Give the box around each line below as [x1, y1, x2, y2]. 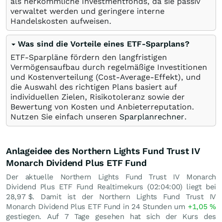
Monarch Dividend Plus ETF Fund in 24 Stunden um [6, 202, 188, 211]
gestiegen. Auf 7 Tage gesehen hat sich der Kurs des [6, 212, 216, 221]
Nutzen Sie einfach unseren [10, 112, 119, 121]
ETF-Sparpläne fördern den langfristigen [10, 53, 167, 62]
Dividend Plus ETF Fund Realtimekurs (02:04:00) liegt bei [6, 182, 216, 191]
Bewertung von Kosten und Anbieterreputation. [10, 102, 194, 111]
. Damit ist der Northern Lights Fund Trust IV [32, 192, 216, 201]
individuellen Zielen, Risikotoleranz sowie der [10, 92, 185, 102]
